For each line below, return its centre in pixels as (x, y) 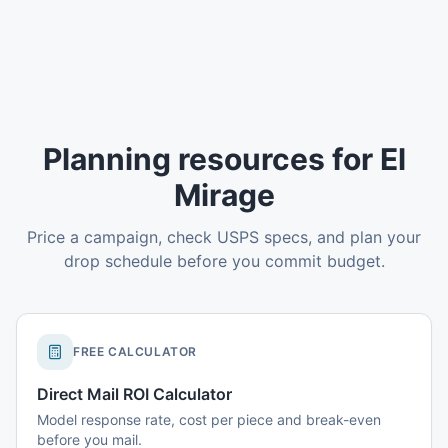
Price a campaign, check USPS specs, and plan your (224, 237)
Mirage (224, 195)
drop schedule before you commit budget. (224, 261)
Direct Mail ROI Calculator (134, 394)
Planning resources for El (224, 159)
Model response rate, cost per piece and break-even (209, 419)
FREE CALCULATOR (135, 351)
